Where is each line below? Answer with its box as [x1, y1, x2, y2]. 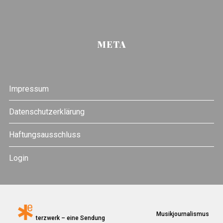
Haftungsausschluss [8, 130, 81, 140]
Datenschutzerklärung [8, 107, 85, 116]
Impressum [8, 84, 49, 94]
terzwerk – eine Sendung [32, 214, 105, 222]
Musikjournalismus [153, 210, 209, 218]
